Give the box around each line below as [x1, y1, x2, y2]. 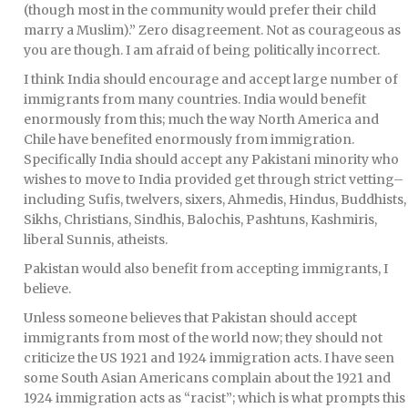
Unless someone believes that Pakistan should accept [24, 310, 357, 327]
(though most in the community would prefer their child [24, 2, 376, 19]
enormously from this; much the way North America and [24, 111, 379, 128]
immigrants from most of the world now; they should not [24, 330, 382, 347]
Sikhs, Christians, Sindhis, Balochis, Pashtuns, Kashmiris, [24, 211, 377, 229]
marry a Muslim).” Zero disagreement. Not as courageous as [24, 22, 401, 39]
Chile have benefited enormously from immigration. [24, 131, 354, 148]
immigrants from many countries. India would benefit [24, 91, 366, 108]
